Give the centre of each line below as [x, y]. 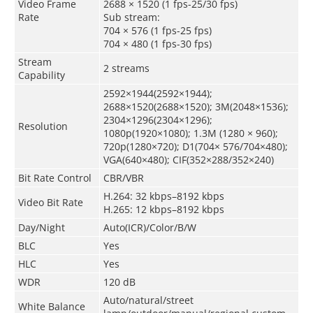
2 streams [126, 68]
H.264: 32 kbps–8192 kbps [163, 196]
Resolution [43, 126]
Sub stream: [131, 17]
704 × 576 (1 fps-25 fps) [157, 30]
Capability [41, 75]
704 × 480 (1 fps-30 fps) [157, 43]
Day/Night [41, 227]
